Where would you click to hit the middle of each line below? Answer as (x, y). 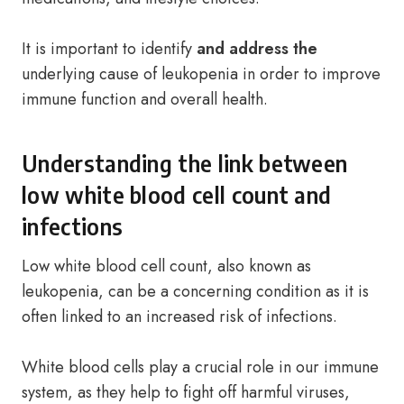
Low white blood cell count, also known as (166, 266)
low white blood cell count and (177, 195)
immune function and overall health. (145, 99)
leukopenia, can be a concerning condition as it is (195, 291)
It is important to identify (109, 49)
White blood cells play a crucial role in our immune (200, 367)
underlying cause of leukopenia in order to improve (201, 74)
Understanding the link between (185, 163)
